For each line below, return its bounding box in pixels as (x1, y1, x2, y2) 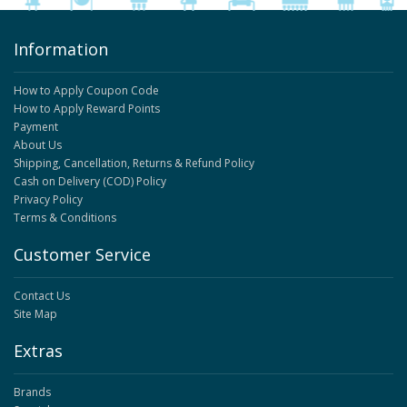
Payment (14, 119, 58, 135)
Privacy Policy (14, 192, 83, 208)
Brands (14, 384, 51, 401)
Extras (14, 340, 63, 362)
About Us (14, 137, 62, 154)
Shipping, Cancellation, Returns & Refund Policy (14, 155, 254, 172)
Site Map (14, 306, 57, 323)
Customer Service (14, 243, 151, 266)
